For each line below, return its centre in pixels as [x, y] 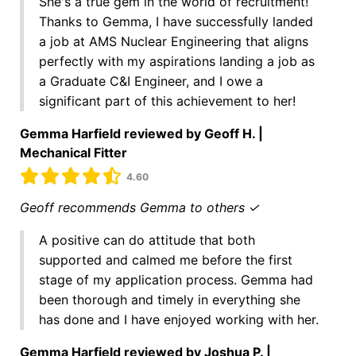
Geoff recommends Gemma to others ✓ [140, 207]
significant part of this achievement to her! [167, 101]
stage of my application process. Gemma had [176, 280]
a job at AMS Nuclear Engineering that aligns [174, 41]
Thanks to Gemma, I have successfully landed [176, 21]
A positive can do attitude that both [147, 240]
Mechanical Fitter [74, 153]
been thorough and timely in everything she [170, 300]
